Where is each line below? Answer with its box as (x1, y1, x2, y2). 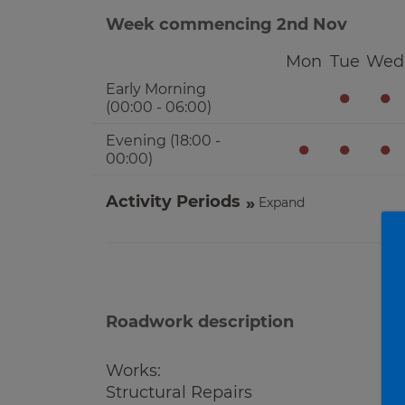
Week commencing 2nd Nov (106, 14, 347, 34)
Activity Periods (106, 192, 240, 212)
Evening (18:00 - (106, 132, 221, 149)
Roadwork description (106, 312, 294, 332)
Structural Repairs (106, 382, 252, 402)
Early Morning (106, 80, 206, 98)
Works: (106, 361, 161, 381)
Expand (259, 194, 305, 211)
